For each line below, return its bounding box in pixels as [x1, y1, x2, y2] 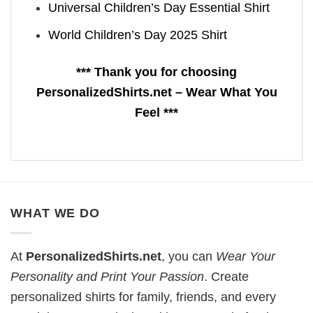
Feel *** [135, 105, 178, 119]
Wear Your [216, 249, 275, 263]
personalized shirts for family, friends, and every [10, 289, 276, 304]
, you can [161, 249, 216, 263]
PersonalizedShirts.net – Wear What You [36, 85, 277, 99]
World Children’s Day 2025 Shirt [48, 28, 228, 43]
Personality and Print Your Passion [10, 269, 204, 284]
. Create [204, 269, 249, 284]
